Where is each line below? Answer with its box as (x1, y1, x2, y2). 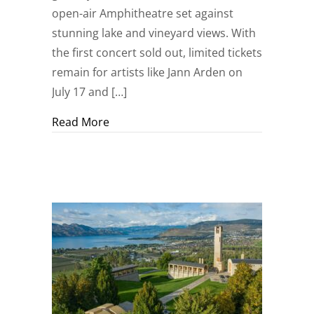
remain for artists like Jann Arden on (52, 64, 243, 81)
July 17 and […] (52, 84, 127, 100)
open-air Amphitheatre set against (52, 6, 233, 22)
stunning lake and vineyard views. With (52, 25, 256, 41)
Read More (52, 114, 109, 130)
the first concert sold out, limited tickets (52, 45, 262, 61)
